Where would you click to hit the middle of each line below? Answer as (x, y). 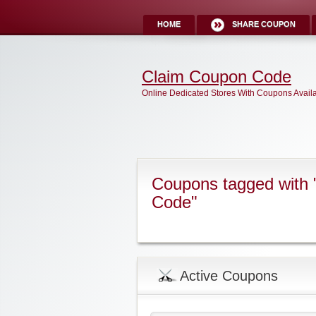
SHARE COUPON (264, 24)
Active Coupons (229, 276)
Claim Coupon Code (217, 77)
